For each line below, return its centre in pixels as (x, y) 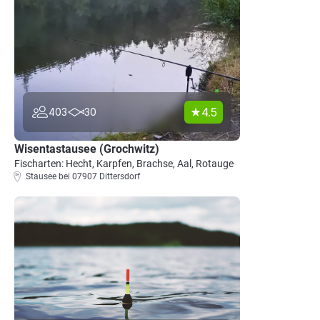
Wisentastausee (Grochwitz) (87, 149)
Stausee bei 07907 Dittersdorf (83, 176)
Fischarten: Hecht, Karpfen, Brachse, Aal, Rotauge (124, 164)
